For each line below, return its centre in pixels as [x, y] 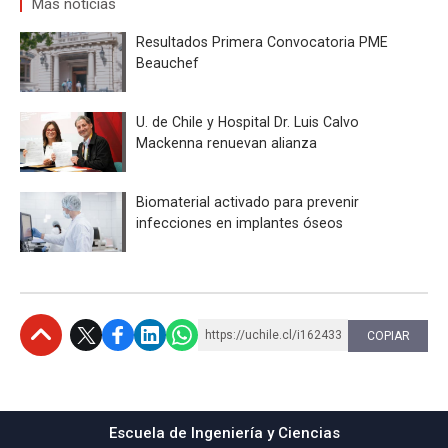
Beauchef [167, 63]
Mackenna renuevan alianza [226, 143]
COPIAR [388, 336]
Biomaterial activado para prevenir [247, 202]
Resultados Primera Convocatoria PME [262, 42]
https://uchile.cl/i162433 [273, 335]
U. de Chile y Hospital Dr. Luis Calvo [247, 122]
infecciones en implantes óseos [239, 223]
